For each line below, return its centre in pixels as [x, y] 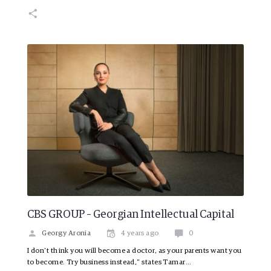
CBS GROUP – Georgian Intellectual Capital [131, 215]
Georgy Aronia [67, 234]
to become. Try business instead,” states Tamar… [109, 263]
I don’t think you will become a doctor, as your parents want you [135, 251]
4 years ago [140, 234]
